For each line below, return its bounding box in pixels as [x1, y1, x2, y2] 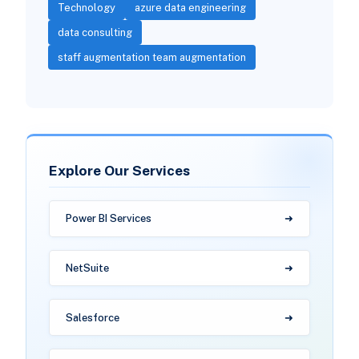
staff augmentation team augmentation [57, 51, 246, 64]
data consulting [57, 26, 132, 39]
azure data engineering [134, 2, 246, 14]
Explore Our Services [48, 162, 190, 179]
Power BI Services [65, 212, 151, 225]
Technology [57, 2, 115, 14]
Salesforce [65, 311, 119, 324]
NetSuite [65, 261, 109, 274]
